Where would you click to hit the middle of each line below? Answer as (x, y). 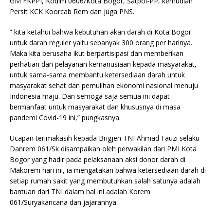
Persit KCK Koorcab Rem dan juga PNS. (72, 12)
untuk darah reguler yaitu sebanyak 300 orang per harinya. (101, 43)
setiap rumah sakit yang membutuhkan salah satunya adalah (105, 181)
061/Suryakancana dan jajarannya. (64, 202)
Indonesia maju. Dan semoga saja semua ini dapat (90, 96)
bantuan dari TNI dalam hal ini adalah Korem (80, 192)
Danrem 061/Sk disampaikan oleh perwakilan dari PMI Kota (103, 149)
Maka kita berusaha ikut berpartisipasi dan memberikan (97, 54)
